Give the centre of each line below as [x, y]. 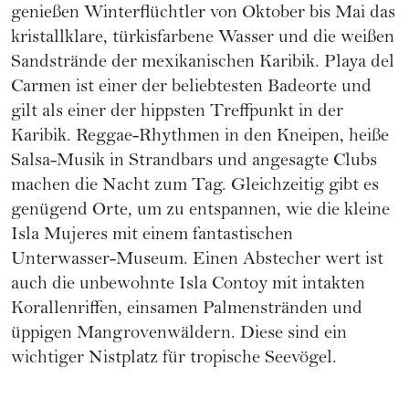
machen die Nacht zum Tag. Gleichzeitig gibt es [195, 187]
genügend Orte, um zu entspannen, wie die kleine [200, 212]
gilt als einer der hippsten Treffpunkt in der [177, 113]
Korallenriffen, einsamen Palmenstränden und [187, 310]
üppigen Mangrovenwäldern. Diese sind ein [179, 335]
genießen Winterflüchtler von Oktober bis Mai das [203, 15]
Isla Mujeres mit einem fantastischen [152, 236]
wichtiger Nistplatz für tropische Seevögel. [174, 360]
